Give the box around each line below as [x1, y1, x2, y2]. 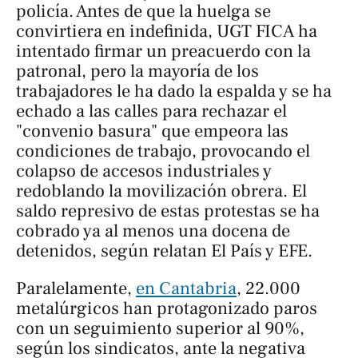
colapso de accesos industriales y [16, 159, 272, 182]
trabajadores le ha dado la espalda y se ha [16, 79, 332, 102]
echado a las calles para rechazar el [16, 99, 287, 122]
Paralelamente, [16, 277, 136, 300]
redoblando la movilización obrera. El [16, 179, 307, 202]
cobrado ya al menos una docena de [16, 219, 290, 242]
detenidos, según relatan [16, 239, 211, 262]
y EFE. [262, 239, 312, 262]
